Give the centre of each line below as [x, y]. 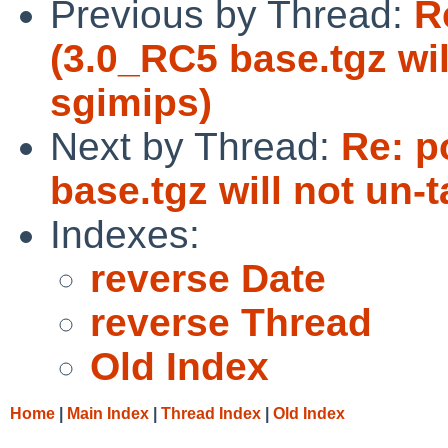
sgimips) [131, 102]
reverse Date [208, 278]
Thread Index [211, 413]
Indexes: [125, 234]
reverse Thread [231, 322]
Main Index [108, 413]
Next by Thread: [195, 146]
